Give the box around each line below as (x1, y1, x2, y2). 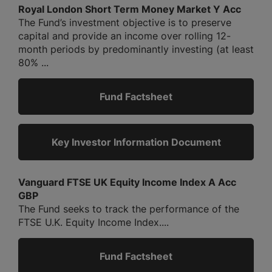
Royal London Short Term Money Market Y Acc (18, 2, 241, 15)
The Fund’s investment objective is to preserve (18, 16, 231, 29)
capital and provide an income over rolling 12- (18, 29, 231, 42)
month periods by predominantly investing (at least (18, 42, 254, 55)
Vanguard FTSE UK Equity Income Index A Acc (18, 175, 236, 188)
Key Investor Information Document (51, 135, 221, 148)
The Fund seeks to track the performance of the (18, 202, 239, 215)
